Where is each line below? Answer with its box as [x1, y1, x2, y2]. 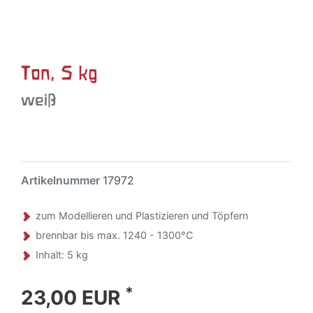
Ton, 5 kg [21, 62, 97, 83]
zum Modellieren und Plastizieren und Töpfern [36, 210, 248, 221]
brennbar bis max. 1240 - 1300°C [36, 229, 193, 241]
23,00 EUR [21, 286, 125, 310]
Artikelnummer [21, 173, 103, 187]
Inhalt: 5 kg [36, 249, 88, 261]
